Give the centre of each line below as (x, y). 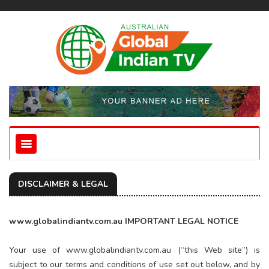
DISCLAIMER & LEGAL (63, 184)
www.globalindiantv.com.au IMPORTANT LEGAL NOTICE (124, 221)
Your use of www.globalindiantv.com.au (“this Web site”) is (134, 250)
